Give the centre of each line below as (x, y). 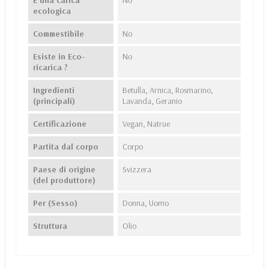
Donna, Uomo (145, 203)
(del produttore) (64, 180)
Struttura (50, 226)
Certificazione (60, 124)
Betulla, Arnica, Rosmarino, (168, 90)
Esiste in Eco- (59, 57)
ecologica (52, 11)
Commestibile (59, 34)
